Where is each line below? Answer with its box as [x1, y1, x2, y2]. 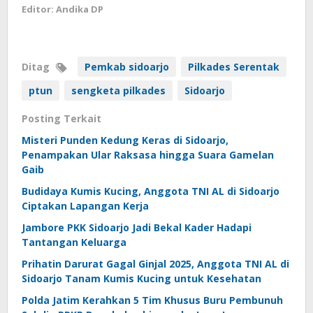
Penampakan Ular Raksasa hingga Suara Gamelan [22, 147, 274, 161]
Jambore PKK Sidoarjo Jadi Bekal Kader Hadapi [22, 220, 252, 234]
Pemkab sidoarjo [85, 59, 169, 73]
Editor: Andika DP [22, 2, 103, 15]
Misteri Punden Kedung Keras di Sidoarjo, [22, 133, 228, 147]
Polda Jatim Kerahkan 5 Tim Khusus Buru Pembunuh [22, 293, 283, 307]
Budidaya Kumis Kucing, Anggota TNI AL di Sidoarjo [22, 184, 279, 198]
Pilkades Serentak [188, 59, 279, 73]
